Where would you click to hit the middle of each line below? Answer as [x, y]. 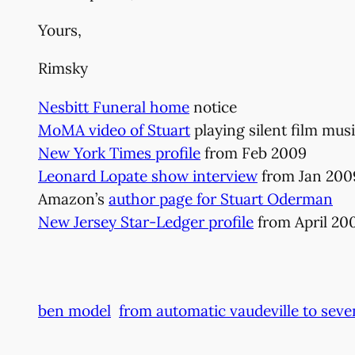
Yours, [60, 31]
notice [213, 107]
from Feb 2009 [254, 153]
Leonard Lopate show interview [148, 176]
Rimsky [63, 69]
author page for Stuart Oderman [221, 198]
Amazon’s [73, 198]
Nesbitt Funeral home [114, 107]
